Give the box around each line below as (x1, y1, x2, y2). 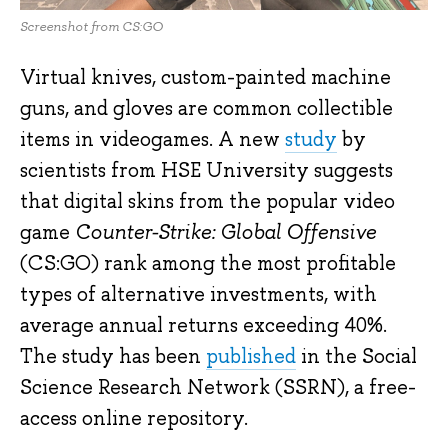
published (206, 343, 296, 370)
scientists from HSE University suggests (20, 157, 393, 184)
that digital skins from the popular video (20, 188, 395, 215)
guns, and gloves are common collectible (20, 95, 393, 122)
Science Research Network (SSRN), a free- (20, 374, 416, 401)
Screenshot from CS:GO (20, 17, 163, 35)
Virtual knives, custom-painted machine (20, 64, 391, 91)
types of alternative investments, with (20, 281, 377, 308)
